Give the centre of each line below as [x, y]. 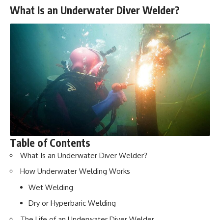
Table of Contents [50, 142]
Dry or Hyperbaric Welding [72, 203]
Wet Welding [51, 187]
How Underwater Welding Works [75, 171]
